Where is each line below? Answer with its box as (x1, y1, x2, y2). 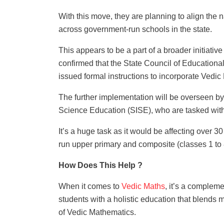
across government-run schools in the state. (58, 25, 212, 34)
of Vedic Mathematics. (58, 208, 136, 217)
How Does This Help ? (58, 161, 142, 170)
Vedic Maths (121, 182, 165, 191)
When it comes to (58, 182, 121, 191)
